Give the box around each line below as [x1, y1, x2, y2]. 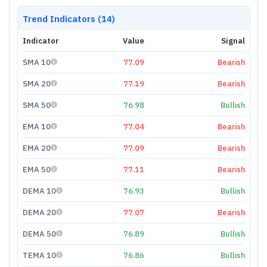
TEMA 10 [22, 250, 56, 260]
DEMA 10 [22, 185, 56, 196]
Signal [221, 35, 245, 46]
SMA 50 [22, 100, 51, 110]
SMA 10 [22, 57, 51, 67]
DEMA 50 [22, 228, 56, 239]
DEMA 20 [22, 207, 56, 218]
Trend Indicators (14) [22, 13, 115, 24]
